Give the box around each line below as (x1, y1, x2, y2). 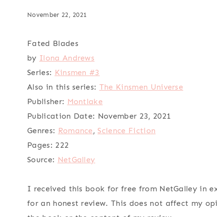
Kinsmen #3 (54, 68, 100, 77)
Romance (58, 126, 93, 136)
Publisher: (27, 97, 65, 107)
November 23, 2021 (95, 111, 171, 121)
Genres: (27, 126, 56, 136)
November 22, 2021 (27, 11, 87, 19)
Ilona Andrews (39, 53, 95, 63)
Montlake (67, 97, 103, 107)
